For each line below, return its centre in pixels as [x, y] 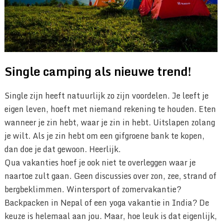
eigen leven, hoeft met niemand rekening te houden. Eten [110, 109]
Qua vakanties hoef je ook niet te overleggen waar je [100, 163]
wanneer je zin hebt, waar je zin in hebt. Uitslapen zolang [110, 123]
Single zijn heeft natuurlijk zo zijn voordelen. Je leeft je [106, 96]
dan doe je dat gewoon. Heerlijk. [62, 149]
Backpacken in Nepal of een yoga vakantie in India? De [107, 203]
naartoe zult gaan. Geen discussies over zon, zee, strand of [110, 176]
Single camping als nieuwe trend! [98, 71]
